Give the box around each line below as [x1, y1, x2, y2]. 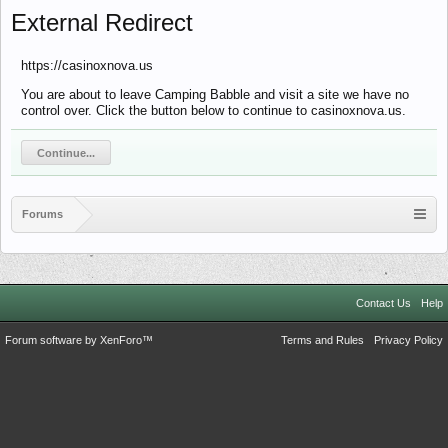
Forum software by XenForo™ [5, 334, 153, 346]
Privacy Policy [374, 334, 443, 346]
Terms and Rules [281, 334, 364, 346]
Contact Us [356, 297, 411, 309]
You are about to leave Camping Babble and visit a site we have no [21, 87, 409, 102]
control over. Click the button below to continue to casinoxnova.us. [21, 103, 406, 118]
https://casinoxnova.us [21, 58, 153, 73]
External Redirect [11, 9, 193, 36]
